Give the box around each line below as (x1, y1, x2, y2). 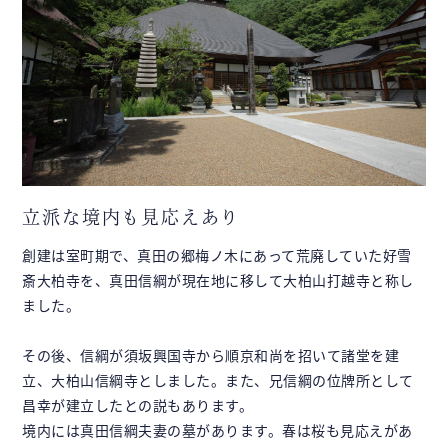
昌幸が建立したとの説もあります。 (22, 394, 254, 415)
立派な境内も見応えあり (22, 207, 241, 226)
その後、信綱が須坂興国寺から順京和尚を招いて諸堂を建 (22, 344, 400, 365)
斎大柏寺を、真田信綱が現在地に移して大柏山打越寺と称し (22, 269, 414, 290)
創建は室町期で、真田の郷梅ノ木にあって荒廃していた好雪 (22, 244, 412, 265)
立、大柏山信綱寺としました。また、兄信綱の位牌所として (22, 369, 414, 390)
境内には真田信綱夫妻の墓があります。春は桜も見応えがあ (22, 419, 413, 440)
